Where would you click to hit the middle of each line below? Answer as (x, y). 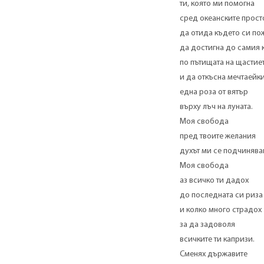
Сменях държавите (213, 255)
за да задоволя (207, 225)
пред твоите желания (217, 137)
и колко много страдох (220, 210)
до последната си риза (221, 196)
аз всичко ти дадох (214, 181)
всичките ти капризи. (217, 240)
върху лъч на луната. (216, 107)
